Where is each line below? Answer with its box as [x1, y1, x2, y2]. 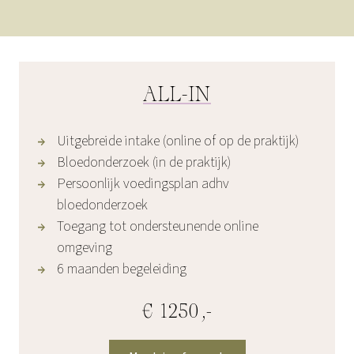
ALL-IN [143, 84, 211, 107]
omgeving [57, 237, 112, 258]
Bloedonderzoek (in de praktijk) [57, 152, 231, 172]
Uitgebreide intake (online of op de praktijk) [57, 130, 299, 151]
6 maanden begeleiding [57, 258, 186, 279]
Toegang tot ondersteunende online [57, 216, 258, 236]
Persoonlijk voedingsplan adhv [57, 173, 229, 194]
